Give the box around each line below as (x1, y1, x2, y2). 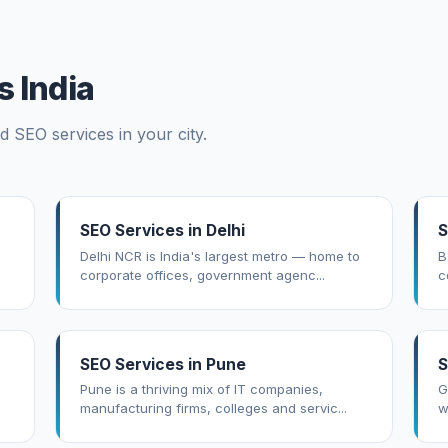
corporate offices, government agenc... (80, 266, 326, 283)
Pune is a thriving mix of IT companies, (80, 381, 324, 398)
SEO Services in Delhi (80, 221, 246, 241)
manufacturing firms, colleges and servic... (80, 400, 348, 417)
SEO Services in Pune (80, 354, 247, 374)
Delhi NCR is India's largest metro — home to (80, 247, 361, 264)
